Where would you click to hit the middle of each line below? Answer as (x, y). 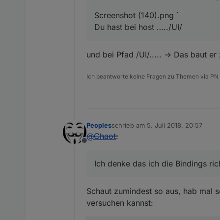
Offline (96, 146)
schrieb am (129, 125)
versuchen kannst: (120, 203)
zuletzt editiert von (139, 129)
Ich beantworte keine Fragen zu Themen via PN (152, 76)
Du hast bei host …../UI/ (138, 27)
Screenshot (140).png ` (137, 15)
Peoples (99, 125)
